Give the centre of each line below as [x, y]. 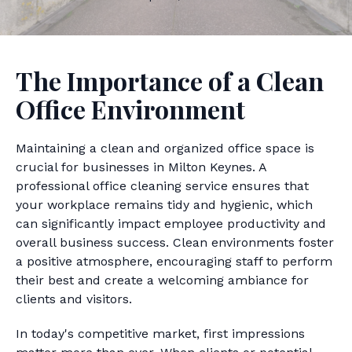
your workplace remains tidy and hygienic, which [164, 205]
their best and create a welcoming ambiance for [162, 280]
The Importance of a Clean [170, 81]
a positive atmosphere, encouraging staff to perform [174, 261]
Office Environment [130, 109]
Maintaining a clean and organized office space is [165, 148]
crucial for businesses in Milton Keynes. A [141, 167]
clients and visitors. [74, 299]
